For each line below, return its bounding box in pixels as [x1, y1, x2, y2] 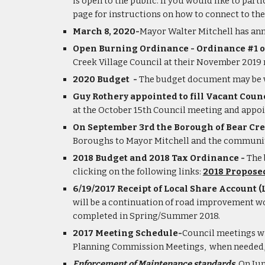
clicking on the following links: [72, 166, 201, 177]
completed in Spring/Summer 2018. [72, 211, 220, 221]
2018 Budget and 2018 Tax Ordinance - [72, 153, 247, 163]
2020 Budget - [72, 74, 139, 85]
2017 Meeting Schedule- [72, 228, 182, 238]
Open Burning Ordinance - [72, 43, 196, 54]
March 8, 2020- [72, 26, 140, 37]
